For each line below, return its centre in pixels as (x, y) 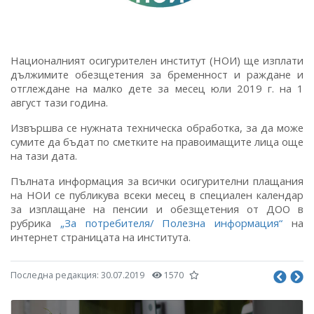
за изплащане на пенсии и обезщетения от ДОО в (157, 209)
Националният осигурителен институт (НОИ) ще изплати (157, 60)
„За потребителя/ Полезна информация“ (171, 223)
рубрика (35, 223)
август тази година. (59, 102)
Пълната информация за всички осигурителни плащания (157, 180)
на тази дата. (44, 155)
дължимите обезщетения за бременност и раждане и (157, 74)
